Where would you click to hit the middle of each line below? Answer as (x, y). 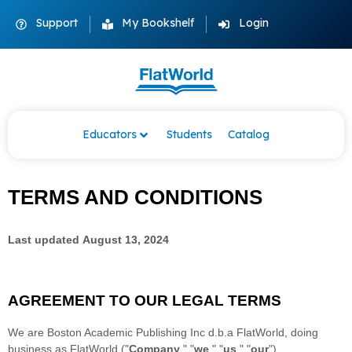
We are (27, 333)
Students (189, 135)
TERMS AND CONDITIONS (135, 198)
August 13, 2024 (126, 240)
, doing (301, 333)
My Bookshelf (158, 23)
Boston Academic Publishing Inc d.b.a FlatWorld (166, 333)
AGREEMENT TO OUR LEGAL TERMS (145, 301)
